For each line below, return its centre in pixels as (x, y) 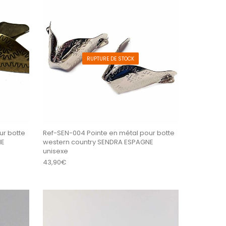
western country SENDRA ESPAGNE (98, 142)
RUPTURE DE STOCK (111, 59)
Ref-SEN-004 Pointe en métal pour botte (109, 133)
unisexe (55, 151)
